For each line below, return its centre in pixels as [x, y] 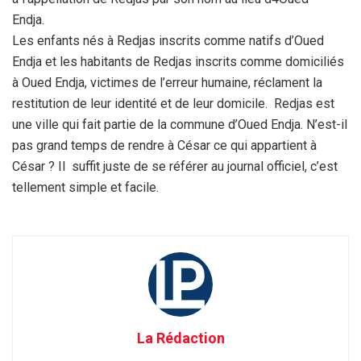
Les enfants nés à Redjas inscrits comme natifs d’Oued [168, 40]
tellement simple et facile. [85, 187]
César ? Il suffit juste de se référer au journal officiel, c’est [175, 166]
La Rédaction [180, 338]
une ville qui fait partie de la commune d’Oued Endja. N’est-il [180, 124]
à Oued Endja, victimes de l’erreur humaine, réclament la [167, 82]
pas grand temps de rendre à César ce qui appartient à [164, 145]
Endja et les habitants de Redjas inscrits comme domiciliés [178, 61]
